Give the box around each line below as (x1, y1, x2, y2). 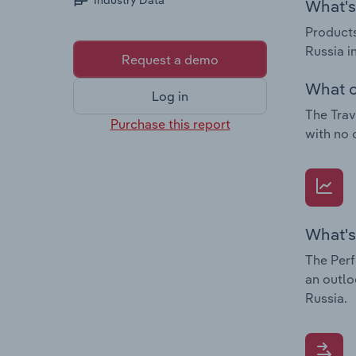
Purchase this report (110, 115, 230, 132)
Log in (152, 88, 188, 105)
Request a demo (122, 51, 219, 68)
